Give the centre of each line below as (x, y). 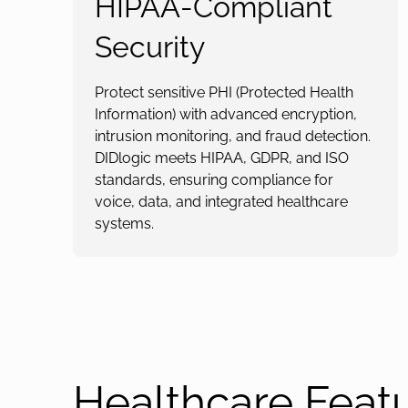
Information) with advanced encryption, (226, 114)
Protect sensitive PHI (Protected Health (224, 92)
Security (150, 47)
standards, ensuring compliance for (214, 180)
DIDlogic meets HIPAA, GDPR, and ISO (222, 158)
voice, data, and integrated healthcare (221, 202)
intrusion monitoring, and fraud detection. (233, 136)
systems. (124, 224)
